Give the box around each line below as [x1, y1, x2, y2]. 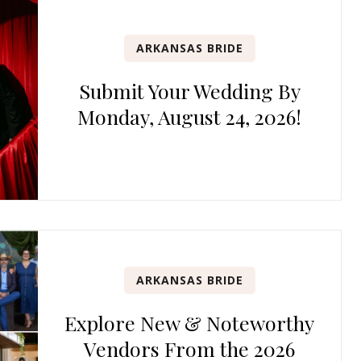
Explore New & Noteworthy [64, 309, 315, 337]
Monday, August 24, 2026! [77, 102, 302, 130]
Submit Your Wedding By [78, 77, 301, 104]
